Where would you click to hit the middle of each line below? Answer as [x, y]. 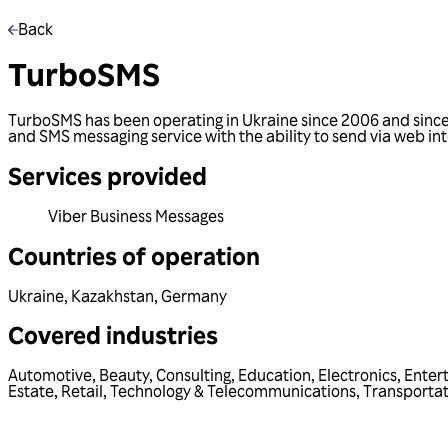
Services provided [107, 175]
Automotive [50, 375]
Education [274, 375]
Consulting [193, 375]
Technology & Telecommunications [233, 391]
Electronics [357, 375]
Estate [31, 391]
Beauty [124, 375]
